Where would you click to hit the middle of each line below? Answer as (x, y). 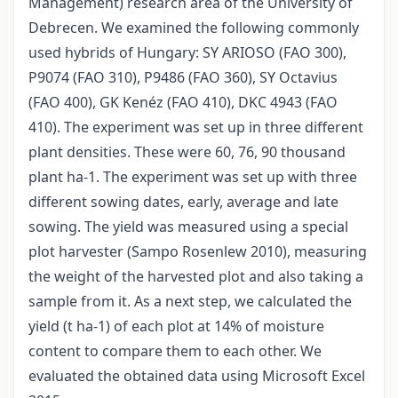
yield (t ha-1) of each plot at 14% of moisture (176, 326)
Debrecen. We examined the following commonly (194, 28)
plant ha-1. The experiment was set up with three (193, 177)
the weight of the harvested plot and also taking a (196, 277)
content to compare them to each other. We (175, 351)
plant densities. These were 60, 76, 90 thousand (187, 152)
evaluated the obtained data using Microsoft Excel (197, 376)
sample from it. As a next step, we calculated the (190, 302)
